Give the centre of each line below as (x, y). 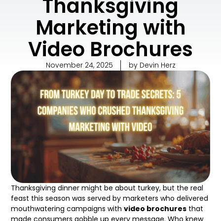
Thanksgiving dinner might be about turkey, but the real (107, 188)
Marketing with (110, 28)
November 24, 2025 (79, 65)
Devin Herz (156, 65)
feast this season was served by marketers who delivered (110, 198)
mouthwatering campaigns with (68, 208)
